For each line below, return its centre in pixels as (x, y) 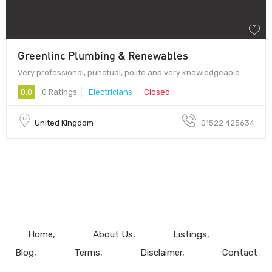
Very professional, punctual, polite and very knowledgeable (129, 72)
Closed (157, 92)
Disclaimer (161, 252)
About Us (113, 234)
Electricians (110, 92)
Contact (240, 252)
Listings (190, 234)
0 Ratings (59, 92)
